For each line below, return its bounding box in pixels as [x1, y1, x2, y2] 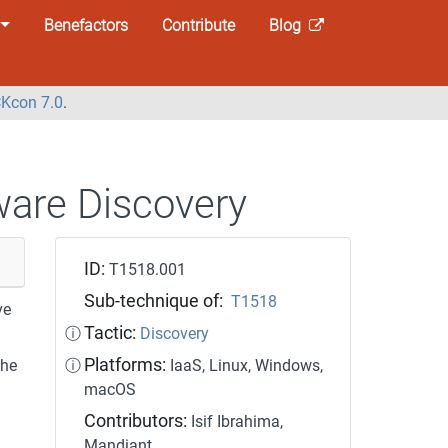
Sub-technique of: [84, 290, 228, 311]
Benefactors [43, 15, 128, 35]
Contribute [161, 15, 235, 35]
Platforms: [84, 354, 171, 375]
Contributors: [84, 410, 192, 431]
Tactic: [84, 322, 137, 343]
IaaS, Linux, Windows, [170, 355, 324, 375]
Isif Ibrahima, [191, 411, 284, 431]
